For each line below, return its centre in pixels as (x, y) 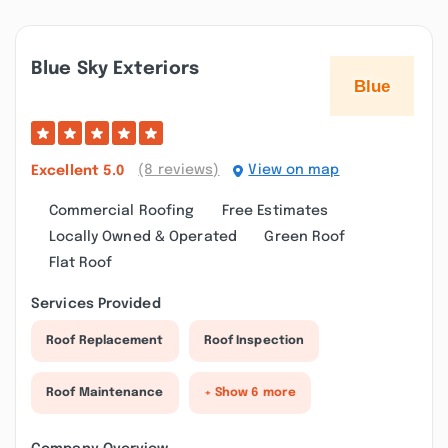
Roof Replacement (105, 341)
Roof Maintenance (105, 393)
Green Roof (305, 237)
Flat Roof (80, 263)
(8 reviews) (179, 170)
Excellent (67, 170)
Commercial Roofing (121, 211)
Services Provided (96, 304)
